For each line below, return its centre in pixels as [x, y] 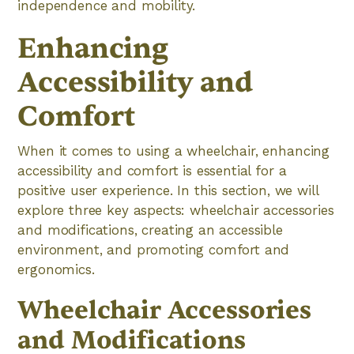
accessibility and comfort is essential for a [152, 171]
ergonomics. [56, 269]
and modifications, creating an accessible [150, 230]
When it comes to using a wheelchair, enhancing [174, 151]
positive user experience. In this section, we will [168, 190]
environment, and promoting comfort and [154, 250]
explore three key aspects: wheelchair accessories [176, 210]
